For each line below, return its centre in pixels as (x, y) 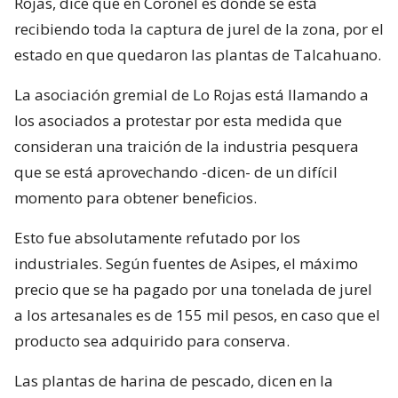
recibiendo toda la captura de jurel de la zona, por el (199, 28)
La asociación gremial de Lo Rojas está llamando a (191, 94)
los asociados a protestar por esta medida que (178, 120)
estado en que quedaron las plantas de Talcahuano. (198, 54)
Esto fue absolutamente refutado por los (157, 237)
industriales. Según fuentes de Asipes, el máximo (186, 263)
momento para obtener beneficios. (135, 197)
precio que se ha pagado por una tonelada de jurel (193, 289)
